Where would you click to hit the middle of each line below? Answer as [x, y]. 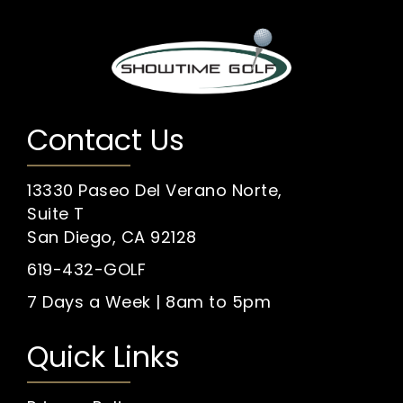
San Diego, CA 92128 [112, 237]
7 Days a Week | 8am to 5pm [149, 301]
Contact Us [106, 139]
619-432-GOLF [86, 269]
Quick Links [104, 356]
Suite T [56, 213]
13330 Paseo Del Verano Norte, [155, 190]
